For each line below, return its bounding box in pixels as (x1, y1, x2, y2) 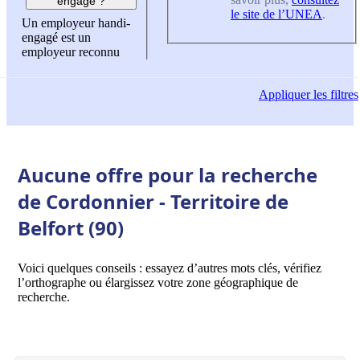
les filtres (310, 88, 358, 102)
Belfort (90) (18, 214, 124, 241)
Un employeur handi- (22, 16, 130, 31)
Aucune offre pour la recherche (18, 161, 317, 188)
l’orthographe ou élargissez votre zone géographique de (18, 275, 298, 289)
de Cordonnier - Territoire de (18, 187, 288, 215)
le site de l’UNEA (231, 6, 322, 21)
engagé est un (22, 31, 91, 45)
